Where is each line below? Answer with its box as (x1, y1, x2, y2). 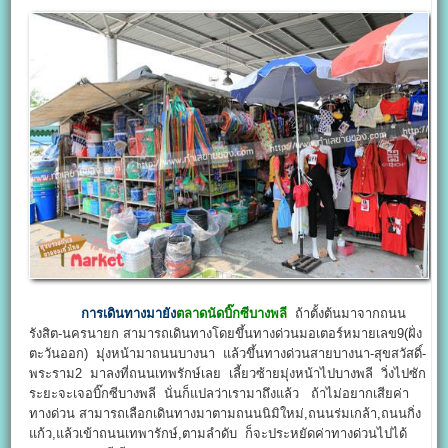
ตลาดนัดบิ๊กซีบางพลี (176, 305, 288, 321)
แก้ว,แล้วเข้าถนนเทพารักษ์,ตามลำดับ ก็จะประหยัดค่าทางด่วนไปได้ (29, 425, 408, 441)
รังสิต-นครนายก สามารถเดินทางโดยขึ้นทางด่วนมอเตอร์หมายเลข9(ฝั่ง (29, 325, 423, 341)
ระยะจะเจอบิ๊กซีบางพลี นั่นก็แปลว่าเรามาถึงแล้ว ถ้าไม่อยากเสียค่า (29, 385, 410, 401)
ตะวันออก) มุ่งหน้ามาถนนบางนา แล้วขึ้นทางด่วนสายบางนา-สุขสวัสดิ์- (29, 345, 427, 361)
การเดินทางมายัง (81, 305, 177, 321)
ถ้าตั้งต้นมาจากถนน (287, 305, 407, 321)
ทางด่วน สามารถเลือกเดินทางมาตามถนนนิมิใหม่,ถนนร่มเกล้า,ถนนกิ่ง (29, 405, 422, 421)
